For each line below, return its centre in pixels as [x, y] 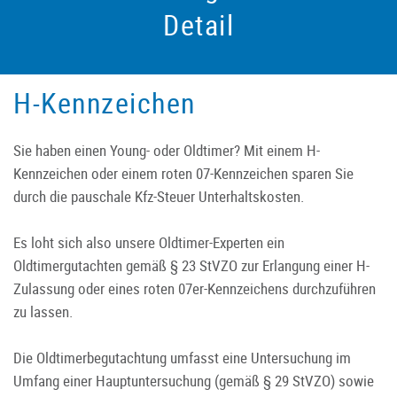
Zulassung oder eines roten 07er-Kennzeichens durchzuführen [195, 288]
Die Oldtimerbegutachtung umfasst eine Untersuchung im [182, 357]
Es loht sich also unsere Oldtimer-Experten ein [149, 242]
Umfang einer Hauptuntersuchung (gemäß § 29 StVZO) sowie [194, 380]
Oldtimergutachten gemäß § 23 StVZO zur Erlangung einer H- [191, 265]
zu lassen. [43, 311]
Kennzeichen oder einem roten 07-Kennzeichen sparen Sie [183, 173]
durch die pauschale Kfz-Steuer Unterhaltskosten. [159, 196]
